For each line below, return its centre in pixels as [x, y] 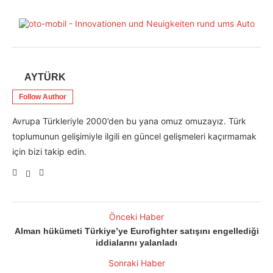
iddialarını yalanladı [136, 243]
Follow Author [43, 97]
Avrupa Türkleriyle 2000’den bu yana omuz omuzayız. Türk [129, 121]
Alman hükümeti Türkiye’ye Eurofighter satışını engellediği [136, 231]
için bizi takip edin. [49, 152]
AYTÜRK [45, 77]
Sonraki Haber [136, 263]
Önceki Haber [136, 217]
